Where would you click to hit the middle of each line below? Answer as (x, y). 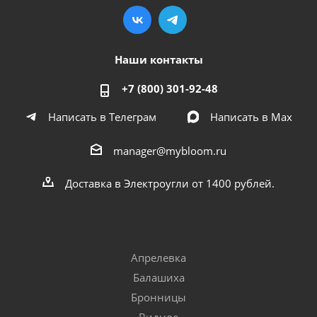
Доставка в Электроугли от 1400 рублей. (170, 183)
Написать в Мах (251, 116)
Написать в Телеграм (102, 116)
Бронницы (158, 297)
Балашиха (158, 277)
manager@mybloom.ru (170, 150)
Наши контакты (158, 59)
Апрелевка (158, 257)
